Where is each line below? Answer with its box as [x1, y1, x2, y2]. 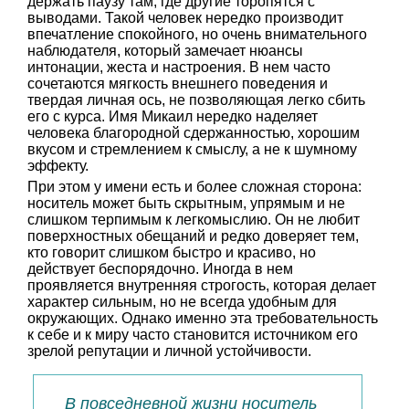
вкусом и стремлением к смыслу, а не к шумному [27, 142, 357, 157]
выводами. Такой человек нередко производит [27, 10, 343, 26]
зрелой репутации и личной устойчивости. [27, 343, 311, 359]
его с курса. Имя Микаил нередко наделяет [27, 109, 318, 124]
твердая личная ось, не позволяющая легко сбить [27, 92, 365, 108]
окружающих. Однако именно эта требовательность [27, 310, 378, 326]
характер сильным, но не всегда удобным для [27, 294, 337, 309]
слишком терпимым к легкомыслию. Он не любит [27, 212, 360, 227]
